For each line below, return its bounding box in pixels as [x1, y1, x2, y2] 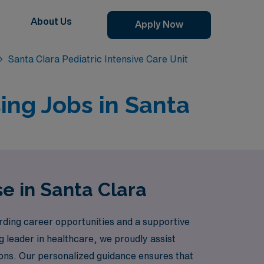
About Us [31, 16, 72, 26]
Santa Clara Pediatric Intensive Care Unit [8, 54, 189, 64]
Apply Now [135, 19, 183, 29]
